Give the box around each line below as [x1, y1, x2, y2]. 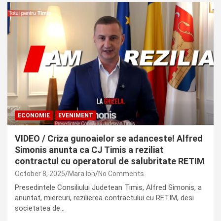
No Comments [98, 170, 144, 178]
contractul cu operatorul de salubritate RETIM [15, 156, 205, 167]
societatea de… [15, 204, 65, 213]
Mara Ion [68, 170, 95, 178]
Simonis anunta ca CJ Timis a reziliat [15, 145, 164, 155]
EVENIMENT [58, 112, 93, 119]
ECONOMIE [18, 112, 50, 119]
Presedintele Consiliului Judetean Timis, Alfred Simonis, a [15, 183, 202, 192]
